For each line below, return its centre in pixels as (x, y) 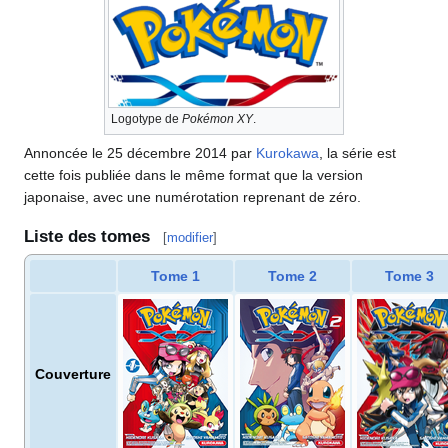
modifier (190, 237)
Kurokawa (287, 153)
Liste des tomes (87, 236)
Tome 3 (409, 275)
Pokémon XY (217, 119)
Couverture (73, 373)
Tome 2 (292, 275)
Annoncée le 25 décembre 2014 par (140, 153)
